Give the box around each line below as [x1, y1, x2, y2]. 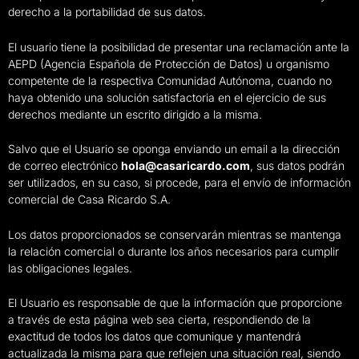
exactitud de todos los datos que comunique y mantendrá [8, 329, 301, 343]
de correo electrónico [8, 159, 121, 173]
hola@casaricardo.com [121, 159, 250, 173]
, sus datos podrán [250, 159, 345, 173]
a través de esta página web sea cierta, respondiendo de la [8, 312, 311, 326]
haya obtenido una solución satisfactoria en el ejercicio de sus [8, 90, 326, 104]
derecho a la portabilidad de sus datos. [8, 5, 206, 19]
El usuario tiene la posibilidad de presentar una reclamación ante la [8, 39, 349, 54]
